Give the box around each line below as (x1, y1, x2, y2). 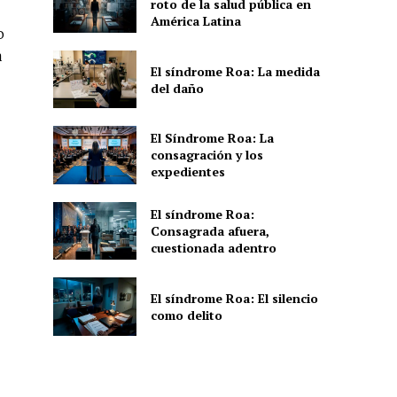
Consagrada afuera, (150, 222, 269, 239)
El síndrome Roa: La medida (150, 62, 320, 80)
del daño (150, 79, 204, 97)
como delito (150, 306, 222, 323)
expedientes (150, 163, 225, 181)
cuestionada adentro (150, 238, 276, 256)
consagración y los (150, 146, 263, 164)
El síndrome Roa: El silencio (150, 289, 318, 307)
